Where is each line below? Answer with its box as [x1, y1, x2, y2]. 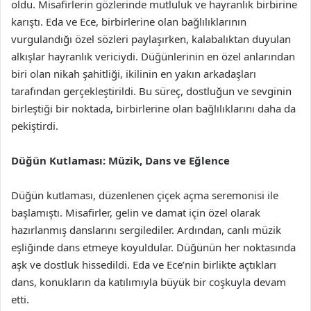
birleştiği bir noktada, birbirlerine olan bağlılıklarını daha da [11, 101, 296, 115]
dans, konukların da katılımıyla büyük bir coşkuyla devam [11, 275, 286, 289]
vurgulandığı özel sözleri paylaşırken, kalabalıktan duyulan [11, 32, 291, 46]
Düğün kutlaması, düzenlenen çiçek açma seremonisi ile [11, 188, 278, 202]
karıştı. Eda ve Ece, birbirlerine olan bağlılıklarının [11, 15, 246, 28]
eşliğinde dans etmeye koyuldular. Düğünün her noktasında [11, 240, 296, 254]
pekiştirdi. [11, 119, 58, 133]
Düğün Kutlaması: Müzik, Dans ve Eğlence [11, 153, 230, 167]
